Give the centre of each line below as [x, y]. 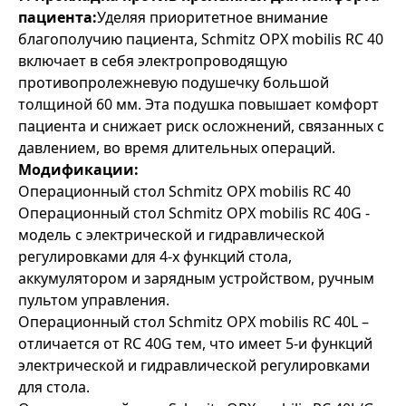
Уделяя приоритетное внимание [213, 17]
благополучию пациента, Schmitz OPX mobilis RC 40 [201, 39]
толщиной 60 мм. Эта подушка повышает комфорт [198, 104]
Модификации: [78, 169]
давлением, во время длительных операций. [177, 148]
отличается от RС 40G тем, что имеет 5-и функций [195, 343]
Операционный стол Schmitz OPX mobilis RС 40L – [193, 322]
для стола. [54, 387]
